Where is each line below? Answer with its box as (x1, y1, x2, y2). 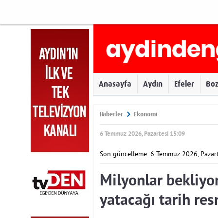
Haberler (100, 110, 123, 118)
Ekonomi (134, 110, 158, 118)
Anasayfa (99, 79, 131, 89)
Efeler (174, 79, 194, 89)
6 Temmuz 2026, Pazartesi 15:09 (100, 130, 185, 138)
